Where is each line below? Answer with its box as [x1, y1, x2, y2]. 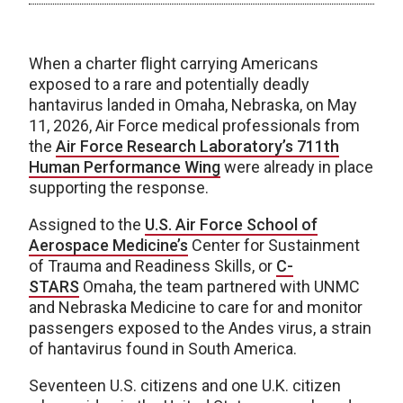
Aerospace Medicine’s [29, 235, 188, 255]
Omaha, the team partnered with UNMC [79, 276, 360, 296]
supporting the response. [29, 177, 209, 197]
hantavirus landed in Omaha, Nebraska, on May [29, 94, 357, 114]
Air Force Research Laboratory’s [56, 136, 293, 156]
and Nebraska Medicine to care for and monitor [29, 297, 363, 317]
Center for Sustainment [188, 235, 360, 255]
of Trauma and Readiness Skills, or [29, 255, 276, 275]
